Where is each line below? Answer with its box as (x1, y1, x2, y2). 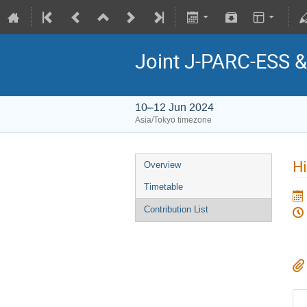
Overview (144, 160, 181, 170)
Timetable (144, 182, 183, 192)
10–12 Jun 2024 (135, 100, 214, 114)
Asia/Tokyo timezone (135, 114, 212, 125)
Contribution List (144, 204, 208, 214)
